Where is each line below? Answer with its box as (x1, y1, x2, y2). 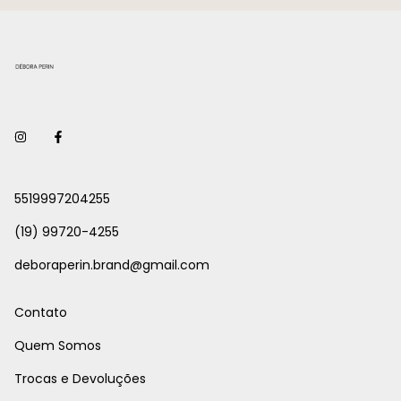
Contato (14, 303, 67, 321)
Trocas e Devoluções (14, 369, 146, 388)
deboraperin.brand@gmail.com (14, 255, 209, 274)
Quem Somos (14, 336, 101, 354)
